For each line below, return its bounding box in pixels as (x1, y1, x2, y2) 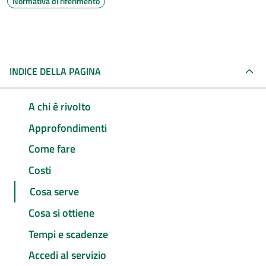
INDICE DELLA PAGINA (9, 64, 101, 78)
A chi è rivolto (28, 98, 91, 115)
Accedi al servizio (28, 247, 106, 264)
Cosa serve (30, 183, 79, 200)
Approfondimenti (28, 119, 107, 136)
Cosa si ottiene (28, 204, 94, 221)
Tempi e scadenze (28, 226, 108, 242)
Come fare (28, 141, 75, 157)
